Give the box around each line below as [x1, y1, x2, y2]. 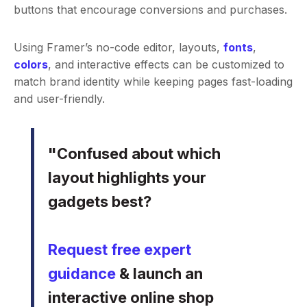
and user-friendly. [14, 92, 105, 106]
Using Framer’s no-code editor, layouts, [14, 40, 223, 55]
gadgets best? [48, 193, 152, 211]
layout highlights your [48, 169, 207, 187]
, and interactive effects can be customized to [48, 58, 284, 72]
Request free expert [48, 241, 192, 259]
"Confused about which [48, 145, 221, 163]
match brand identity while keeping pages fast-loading [14, 75, 293, 89]
